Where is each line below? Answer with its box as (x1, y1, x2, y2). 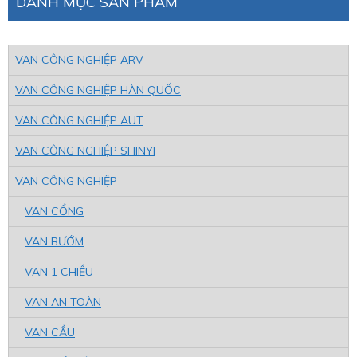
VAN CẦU (25, 324, 75, 339)
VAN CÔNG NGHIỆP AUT (15, 112, 143, 127)
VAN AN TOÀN (25, 294, 101, 309)
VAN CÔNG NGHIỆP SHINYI (15, 143, 155, 158)
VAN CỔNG (25, 203, 84, 218)
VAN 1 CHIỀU (25, 264, 93, 279)
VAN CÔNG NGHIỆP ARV (15, 52, 143, 67)
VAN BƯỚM (25, 233, 84, 249)
